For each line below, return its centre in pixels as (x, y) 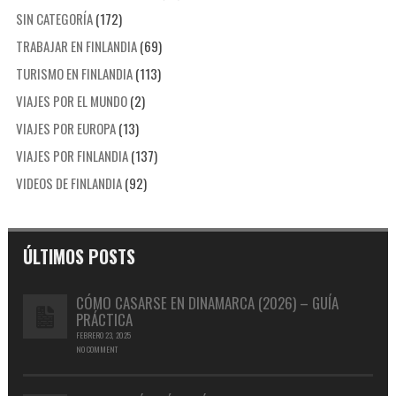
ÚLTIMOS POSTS (80, 256)
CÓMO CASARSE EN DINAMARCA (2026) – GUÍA (208, 302)
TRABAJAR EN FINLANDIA (76, 46)
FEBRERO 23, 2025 (104, 335)
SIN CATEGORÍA (54, 18)
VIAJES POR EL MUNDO (71, 100)
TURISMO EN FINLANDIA (74, 73)
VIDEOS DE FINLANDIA (69, 183)
